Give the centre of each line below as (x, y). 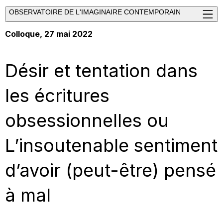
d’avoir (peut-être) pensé (111, 170)
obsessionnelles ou (87, 120)
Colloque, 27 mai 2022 (49, 34)
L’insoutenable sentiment (111, 145)
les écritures (57, 95)
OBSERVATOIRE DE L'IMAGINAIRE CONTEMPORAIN (95, 12)
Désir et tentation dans (101, 70)
